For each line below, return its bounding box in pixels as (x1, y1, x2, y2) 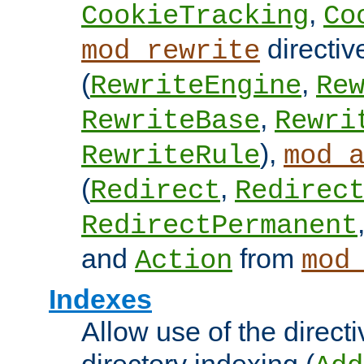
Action (135, 245, 232, 277)
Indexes (49, 284, 152, 315)
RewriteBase (81, 106, 260, 137)
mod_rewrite (81, 36, 260, 67)
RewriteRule (81, 141, 260, 172)
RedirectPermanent (81, 210, 357, 242)
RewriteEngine (90, 71, 301, 102)
